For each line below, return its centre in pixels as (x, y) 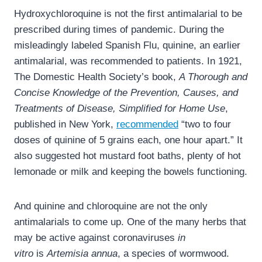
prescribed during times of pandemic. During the (119, 30)
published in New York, (65, 125)
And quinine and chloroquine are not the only (111, 206)
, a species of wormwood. (173, 254)
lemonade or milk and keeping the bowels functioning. (131, 172)
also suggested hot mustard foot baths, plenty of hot (127, 156)
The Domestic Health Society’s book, (96, 77)
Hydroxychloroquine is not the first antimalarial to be (128, 14)
